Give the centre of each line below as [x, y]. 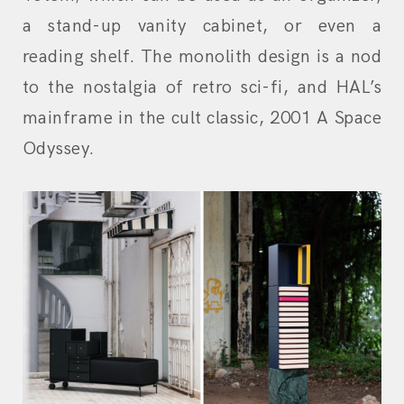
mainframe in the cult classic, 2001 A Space [202, 119]
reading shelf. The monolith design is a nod [202, 57]
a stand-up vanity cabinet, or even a [202, 27]
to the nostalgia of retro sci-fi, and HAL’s [202, 88]
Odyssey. [59, 149]
